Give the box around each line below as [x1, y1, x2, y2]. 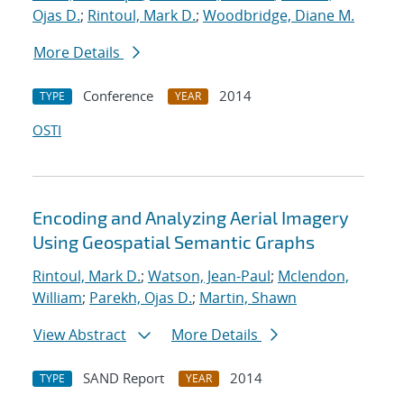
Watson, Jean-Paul [148, 266, 271, 287]
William [32, 288, 82, 308]
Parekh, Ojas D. [89, 288, 192, 308]
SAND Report [83, 369, 164, 388]
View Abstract [33, 325, 126, 345]
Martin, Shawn [199, 288, 297, 308]
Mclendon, [278, 266, 349, 287]
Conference [83, 87, 153, 106]
